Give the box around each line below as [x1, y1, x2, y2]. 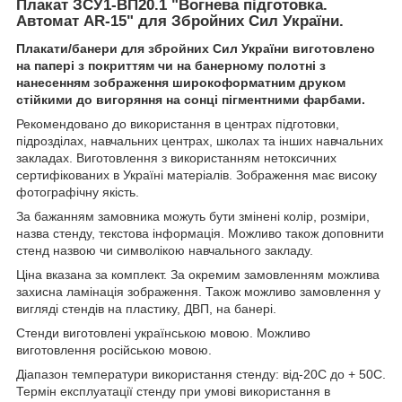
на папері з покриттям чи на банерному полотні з [16, 58, 326, 74]
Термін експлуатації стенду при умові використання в [16, 384, 330, 399]
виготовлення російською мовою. [16, 343, 212, 358]
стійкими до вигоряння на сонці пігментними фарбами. [16, 92, 365, 108]
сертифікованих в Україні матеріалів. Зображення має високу [16, 168, 377, 183]
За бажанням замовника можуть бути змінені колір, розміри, [16, 209, 370, 224]
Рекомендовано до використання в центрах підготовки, [16, 117, 339, 132]
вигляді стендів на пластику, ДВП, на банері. [16, 301, 276, 317]
